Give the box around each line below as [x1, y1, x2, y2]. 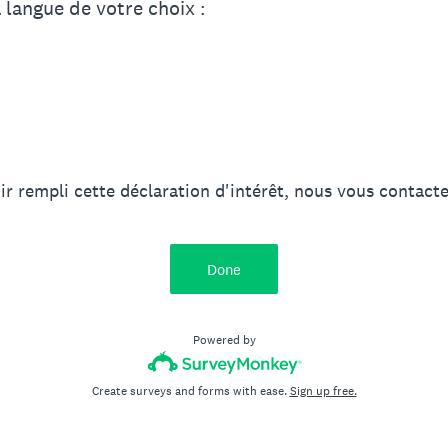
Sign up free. [289, 383, 357, 399]
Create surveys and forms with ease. [91, 383, 290, 399]
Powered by [192, 332, 256, 348]
